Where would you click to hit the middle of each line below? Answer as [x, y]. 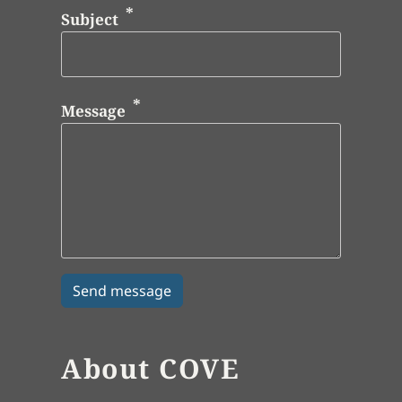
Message [93, 110]
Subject [90, 19]
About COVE [150, 368]
